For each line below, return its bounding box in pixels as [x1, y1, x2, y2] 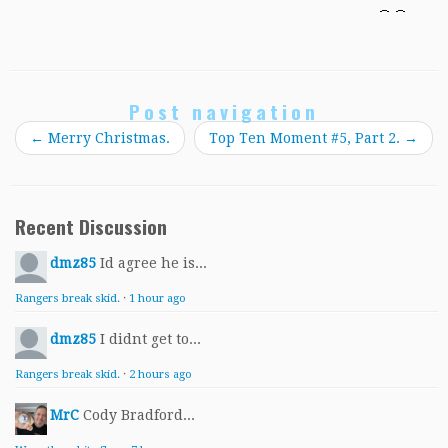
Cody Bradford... [83, 407, 195, 424]
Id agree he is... [100, 255, 207, 272]
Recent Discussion [15, 212, 167, 242]
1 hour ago [129, 292, 186, 306]
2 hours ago [129, 368, 192, 382]
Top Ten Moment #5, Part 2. [209, 130, 404, 147]
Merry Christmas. [44, 130, 170, 147]
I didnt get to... [100, 331, 201, 348]
